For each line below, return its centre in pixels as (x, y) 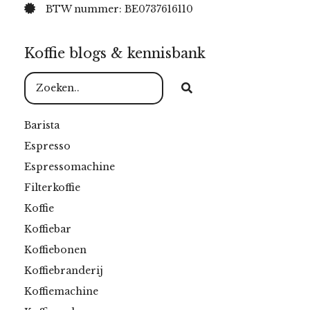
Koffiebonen (55, 250)
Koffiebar (48, 229)
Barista (42, 126)
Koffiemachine (61, 292)
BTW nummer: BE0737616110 (119, 9)
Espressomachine (70, 167)
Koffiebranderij (64, 271)
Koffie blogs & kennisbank (115, 54)
